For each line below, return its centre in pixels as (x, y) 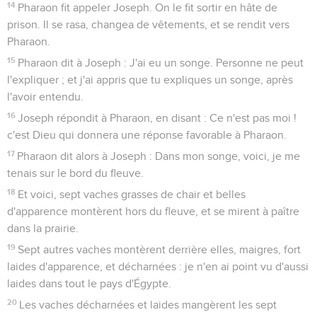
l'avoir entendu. (45, 97)
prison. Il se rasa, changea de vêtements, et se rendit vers (148, 24)
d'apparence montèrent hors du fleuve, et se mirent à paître (153, 211)
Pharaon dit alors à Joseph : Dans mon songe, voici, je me (159, 156)
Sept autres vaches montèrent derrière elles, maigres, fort (160, 249)
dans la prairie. (43, 228)
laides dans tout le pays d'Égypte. (89, 283)
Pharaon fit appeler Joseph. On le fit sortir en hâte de (148, 7)
